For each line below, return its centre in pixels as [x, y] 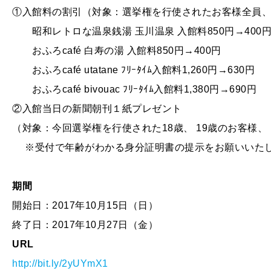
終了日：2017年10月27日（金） [85, 225]
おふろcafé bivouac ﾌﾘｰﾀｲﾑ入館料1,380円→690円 [134, 89]
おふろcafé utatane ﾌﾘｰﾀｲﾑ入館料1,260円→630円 [133, 70]
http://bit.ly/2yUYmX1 [60, 263]
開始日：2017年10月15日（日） [85, 205]
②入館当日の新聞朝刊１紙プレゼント [97, 109]
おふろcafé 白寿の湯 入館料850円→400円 [117, 51]
